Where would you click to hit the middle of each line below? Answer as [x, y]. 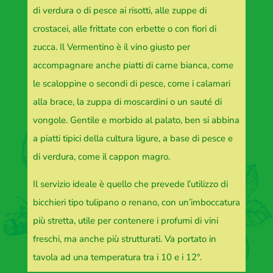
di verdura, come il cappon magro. [101, 157]
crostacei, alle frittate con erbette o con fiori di [124, 29]
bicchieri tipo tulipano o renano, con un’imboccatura [136, 203]
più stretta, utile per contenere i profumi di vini [125, 221]
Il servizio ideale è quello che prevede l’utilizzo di [130, 184]
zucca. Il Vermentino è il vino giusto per [111, 47]
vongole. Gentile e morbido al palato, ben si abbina [136, 120]
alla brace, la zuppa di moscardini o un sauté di [127, 102]
